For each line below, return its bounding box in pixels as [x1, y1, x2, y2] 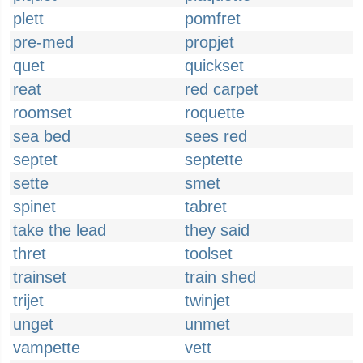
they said [185, 221, 250, 239]
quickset [185, 57, 244, 75]
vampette [13, 339, 80, 357]
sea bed [13, 127, 70, 145]
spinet [13, 198, 56, 216]
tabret [185, 198, 227, 216]
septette [185, 151, 243, 169]
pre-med [13, 33, 74, 51]
